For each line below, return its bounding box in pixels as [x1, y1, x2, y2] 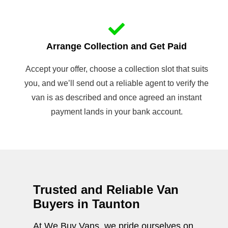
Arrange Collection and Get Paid [46, 41, 187, 52]
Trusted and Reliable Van [33, 183, 179, 197]
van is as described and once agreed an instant [32, 93, 202, 102]
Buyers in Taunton [33, 197, 140, 211]
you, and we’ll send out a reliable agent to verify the [24, 79, 209, 88]
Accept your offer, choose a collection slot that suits [25, 65, 208, 74]
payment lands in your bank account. [50, 107, 183, 117]
